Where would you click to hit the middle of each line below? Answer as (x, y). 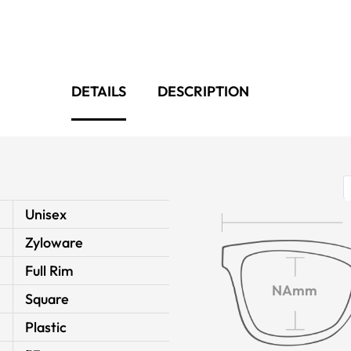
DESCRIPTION (203, 91)
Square (47, 299)
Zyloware (54, 242)
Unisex (46, 214)
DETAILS (98, 91)
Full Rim (49, 271)
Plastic (46, 327)
